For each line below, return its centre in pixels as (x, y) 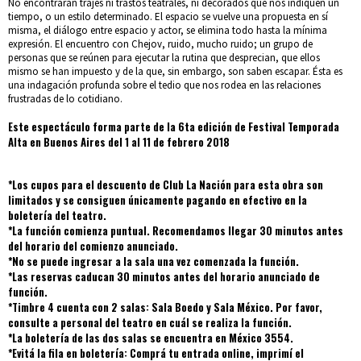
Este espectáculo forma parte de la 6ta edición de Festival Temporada (174, 127)
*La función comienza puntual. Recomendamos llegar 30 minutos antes (176, 231)
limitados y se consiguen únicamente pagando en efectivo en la (158, 200)
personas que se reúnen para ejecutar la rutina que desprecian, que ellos (164, 58)
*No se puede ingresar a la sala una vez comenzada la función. (154, 261)
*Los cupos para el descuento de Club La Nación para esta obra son (166, 185)
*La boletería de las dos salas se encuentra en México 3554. (151, 338)
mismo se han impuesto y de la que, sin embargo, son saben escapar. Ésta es (176, 71)
